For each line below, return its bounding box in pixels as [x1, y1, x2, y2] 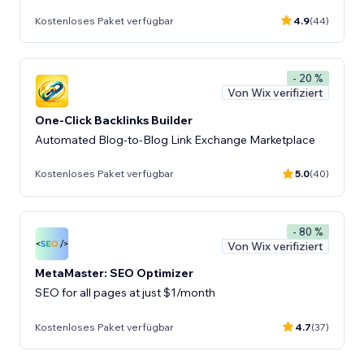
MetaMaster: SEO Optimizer [35, 266, 193, 280]
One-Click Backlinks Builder [35, 112, 193, 128]
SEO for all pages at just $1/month [35, 285, 215, 300]
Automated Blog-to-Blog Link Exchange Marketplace [35, 132, 315, 147]
